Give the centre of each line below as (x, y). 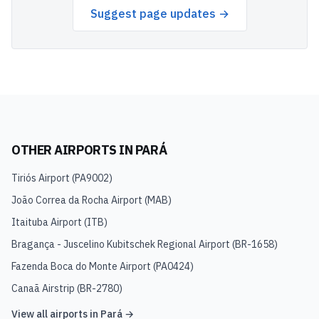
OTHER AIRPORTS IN (73, 150)
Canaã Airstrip (43, 288)
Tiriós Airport (41, 178)
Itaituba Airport (47, 222)
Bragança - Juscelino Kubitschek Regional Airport (121, 244)
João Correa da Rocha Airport (77, 200)
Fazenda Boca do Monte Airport (81, 266)
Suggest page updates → (159, 14)
